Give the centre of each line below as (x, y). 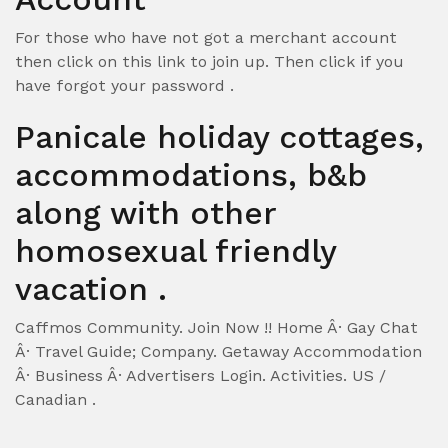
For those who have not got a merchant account (206, 37)
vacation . (91, 289)
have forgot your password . (124, 85)
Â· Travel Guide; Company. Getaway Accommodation (218, 351)
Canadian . (55, 399)
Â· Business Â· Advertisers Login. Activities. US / (200, 375)
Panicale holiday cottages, (219, 137)
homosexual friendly (175, 251)
